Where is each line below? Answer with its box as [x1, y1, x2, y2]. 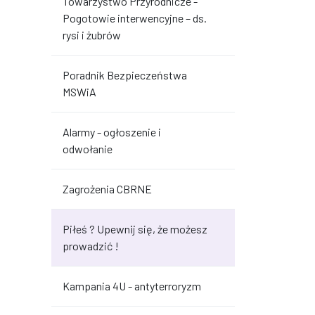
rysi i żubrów [63, 28, 121, 41]
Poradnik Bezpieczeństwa [63, 68, 187, 82]
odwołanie [63, 142, 112, 155]
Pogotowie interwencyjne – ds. [63, 11, 207, 25]
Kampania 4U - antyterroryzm [63, 279, 201, 292]
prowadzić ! [63, 239, 119, 252]
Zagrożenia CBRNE [63, 182, 152, 195]
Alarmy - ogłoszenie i [63, 125, 161, 139]
